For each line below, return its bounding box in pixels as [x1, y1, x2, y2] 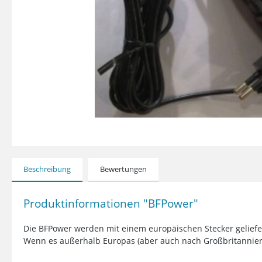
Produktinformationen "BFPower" [23, 195, 198, 211]
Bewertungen [100, 163, 147, 174]
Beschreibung [23, 163, 71, 174]
